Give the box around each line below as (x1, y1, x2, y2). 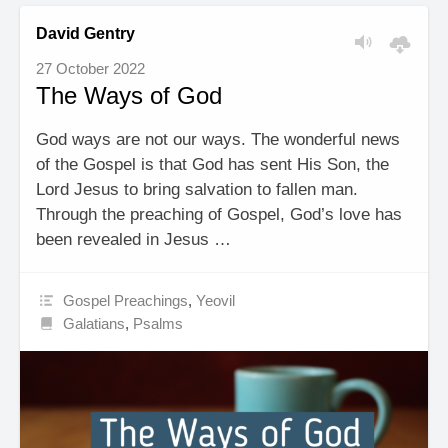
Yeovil (196, 291, 236, 309)
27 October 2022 (36, 59, 145, 77)
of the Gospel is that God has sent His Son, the (36, 154, 389, 174)
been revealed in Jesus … (36, 229, 231, 249)
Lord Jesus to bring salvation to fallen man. (36, 179, 358, 199)
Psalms (133, 314, 184, 332)
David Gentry (36, 24, 135, 42)
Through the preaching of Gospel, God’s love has (36, 204, 402, 224)
